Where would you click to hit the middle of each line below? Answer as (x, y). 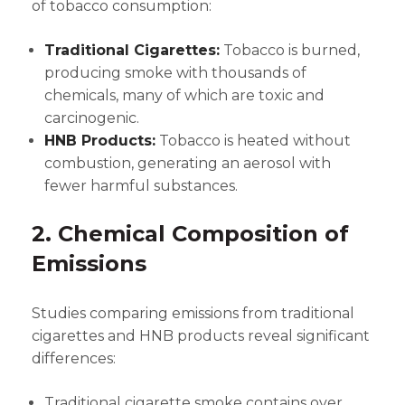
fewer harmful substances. (141, 186)
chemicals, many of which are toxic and (184, 95)
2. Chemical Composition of (190, 234)
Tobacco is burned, (290, 50)
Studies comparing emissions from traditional (193, 313)
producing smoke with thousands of (175, 73)
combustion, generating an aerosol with (188, 163)
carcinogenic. (92, 118)
